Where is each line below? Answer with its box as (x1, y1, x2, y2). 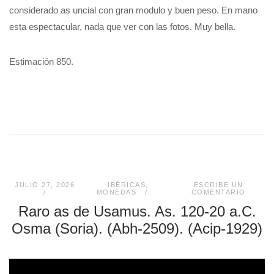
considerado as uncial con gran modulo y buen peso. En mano (9, 5, 257, 16)
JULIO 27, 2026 (15, 180, 75, 188)
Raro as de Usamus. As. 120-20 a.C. (18, 202, 256, 220)
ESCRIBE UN (193, 180, 243, 188)
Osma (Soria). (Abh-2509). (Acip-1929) (12, 220, 262, 237)
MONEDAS (96, 188, 137, 196)
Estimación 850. (9, 56, 73, 67)
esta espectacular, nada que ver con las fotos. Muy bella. (9, 21, 235, 32)
